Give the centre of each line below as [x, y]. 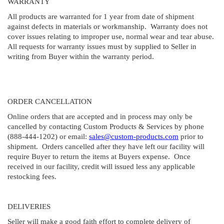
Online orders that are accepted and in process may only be [100, 116]
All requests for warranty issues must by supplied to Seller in [102, 46]
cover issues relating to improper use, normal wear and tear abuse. [112, 36]
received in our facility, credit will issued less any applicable [101, 166]
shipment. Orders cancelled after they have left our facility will [106, 146]
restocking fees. [33, 176]
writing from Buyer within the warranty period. [81, 56]
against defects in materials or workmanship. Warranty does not [107, 26]
